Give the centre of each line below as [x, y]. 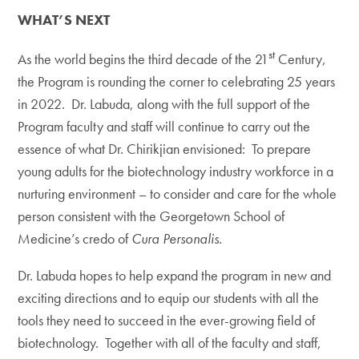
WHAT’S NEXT [64, 20]
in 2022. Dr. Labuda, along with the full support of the [164, 104]
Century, [301, 59]
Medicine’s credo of [75, 238]
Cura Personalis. [177, 238]
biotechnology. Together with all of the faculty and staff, [170, 343]
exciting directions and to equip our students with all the [169, 298]
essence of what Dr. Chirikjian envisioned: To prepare [165, 149]
